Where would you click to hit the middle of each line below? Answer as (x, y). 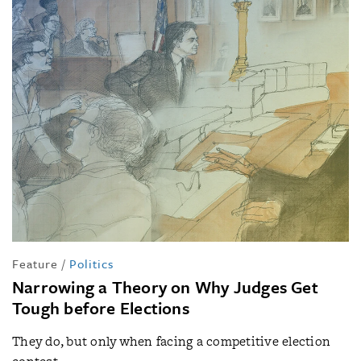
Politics (91, 263)
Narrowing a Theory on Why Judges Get (165, 286)
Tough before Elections (101, 307)
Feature (35, 263)
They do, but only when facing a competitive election (172, 341)
